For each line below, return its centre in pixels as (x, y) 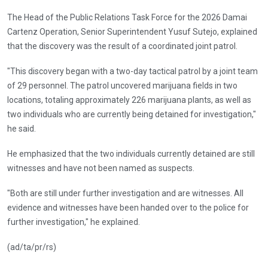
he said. (22, 128)
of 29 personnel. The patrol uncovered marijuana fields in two (122, 85)
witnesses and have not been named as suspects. (101, 168)
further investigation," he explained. (74, 222)
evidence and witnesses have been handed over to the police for (128, 207)
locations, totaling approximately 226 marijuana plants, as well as (129, 100)
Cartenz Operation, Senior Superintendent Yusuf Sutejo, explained (132, 31)
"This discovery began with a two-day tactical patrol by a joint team (133, 71)
